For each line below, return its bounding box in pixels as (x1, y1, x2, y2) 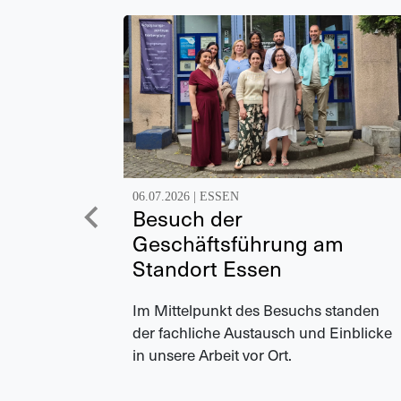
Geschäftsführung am (132, 227, 344, 258)
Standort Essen (132, 252, 282, 283)
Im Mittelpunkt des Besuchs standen (132, 298, 380, 320)
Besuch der (132, 202, 243, 233)
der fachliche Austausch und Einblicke (132, 320, 392, 343)
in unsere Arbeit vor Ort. (132, 343, 292, 365)
